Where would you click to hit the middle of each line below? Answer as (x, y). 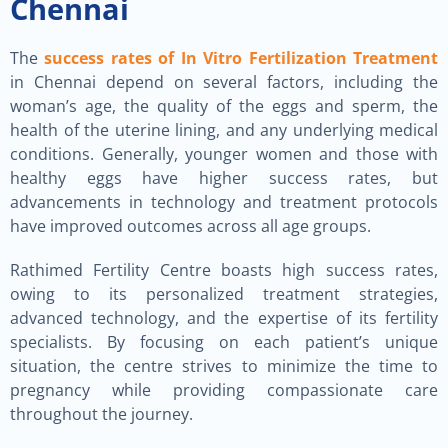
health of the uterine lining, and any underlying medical (224, 130)
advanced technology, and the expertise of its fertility (224, 318)
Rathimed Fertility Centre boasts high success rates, (224, 270)
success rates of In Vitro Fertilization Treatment (241, 58)
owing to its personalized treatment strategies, (224, 294)
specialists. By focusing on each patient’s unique (224, 342)
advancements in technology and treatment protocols (224, 202)
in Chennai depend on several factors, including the (224, 82)
